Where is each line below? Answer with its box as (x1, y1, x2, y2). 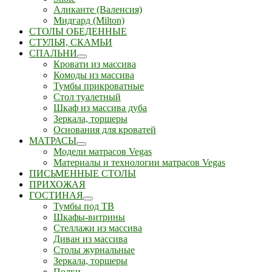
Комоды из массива (53, 70, 134, 80)
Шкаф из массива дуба (53, 103, 147, 113)
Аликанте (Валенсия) (53, 4, 142, 15)
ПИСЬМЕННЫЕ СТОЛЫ (29, 168, 136, 178)
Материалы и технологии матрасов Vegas (53, 157, 225, 168)
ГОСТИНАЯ (29, 190, 83, 200)
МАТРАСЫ (29, 135, 76, 146)
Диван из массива (53, 234, 127, 244)
